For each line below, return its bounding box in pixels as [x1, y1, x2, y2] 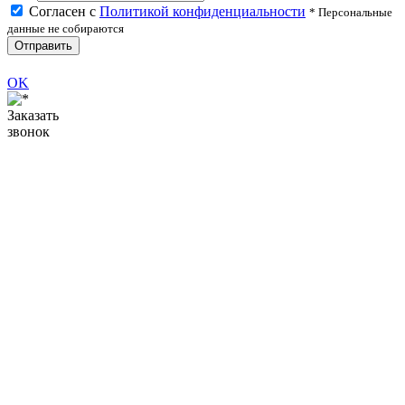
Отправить [14, 39, 72, 53]
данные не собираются [7, 22, 124, 36]
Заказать [7, 107, 59, 123]
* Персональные [309, 5, 392, 20]
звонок [7, 123, 50, 139]
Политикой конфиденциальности [99, 4, 306, 20]
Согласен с [29, 4, 99, 20]
